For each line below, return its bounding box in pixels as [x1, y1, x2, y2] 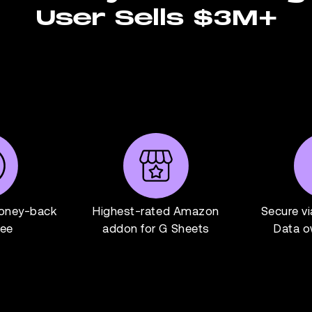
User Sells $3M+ [35, 4, 277, 32]
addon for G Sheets [102, 220, 210, 235]
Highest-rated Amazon [93, 203, 219, 217]
